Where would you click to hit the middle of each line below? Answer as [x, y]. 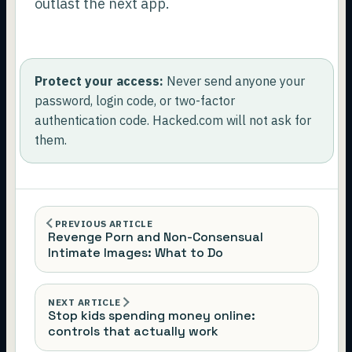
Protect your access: [99, 81]
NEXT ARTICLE [84, 302]
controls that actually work [134, 331]
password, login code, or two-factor [135, 101]
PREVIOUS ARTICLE [104, 224]
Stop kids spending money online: [152, 315]
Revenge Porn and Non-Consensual [156, 237]
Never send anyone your [235, 81]
